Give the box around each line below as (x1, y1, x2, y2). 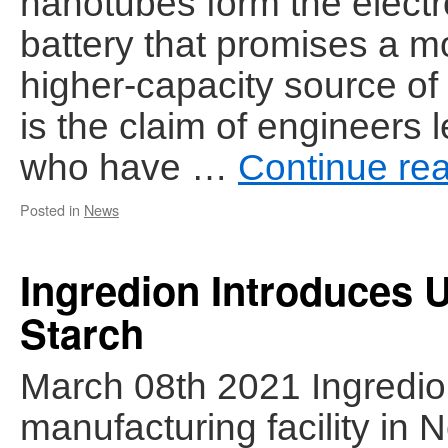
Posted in (20, 199, 80, 220)
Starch (20, 304, 144, 361)
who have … (20, 146, 238, 188)
